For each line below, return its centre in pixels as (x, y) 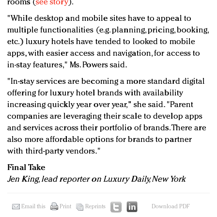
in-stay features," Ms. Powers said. (67, 65)
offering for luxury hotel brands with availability (95, 93)
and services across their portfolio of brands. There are (107, 128)
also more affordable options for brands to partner (100, 140)
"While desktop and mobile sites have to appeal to (99, 19)
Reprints (95, 207)
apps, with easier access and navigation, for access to (104, 54)
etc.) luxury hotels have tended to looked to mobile (101, 42)
